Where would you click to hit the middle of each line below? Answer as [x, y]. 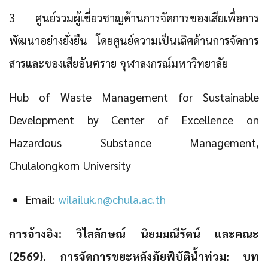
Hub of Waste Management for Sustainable [134, 97]
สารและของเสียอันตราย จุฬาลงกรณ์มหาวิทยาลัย [118, 63]
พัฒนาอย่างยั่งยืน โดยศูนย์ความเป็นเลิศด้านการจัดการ [134, 40]
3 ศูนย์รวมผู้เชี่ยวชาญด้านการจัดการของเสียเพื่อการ [134, 17]
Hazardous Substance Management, [134, 142]
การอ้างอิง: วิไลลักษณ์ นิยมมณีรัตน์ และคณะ [134, 233]
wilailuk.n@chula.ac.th [112, 199]
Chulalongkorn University [70, 165]
